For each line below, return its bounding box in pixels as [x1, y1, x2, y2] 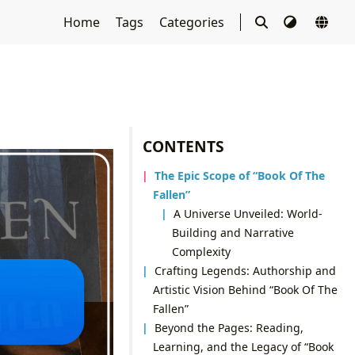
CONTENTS [143, 135, 225, 157]
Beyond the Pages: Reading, [155, 319, 304, 335]
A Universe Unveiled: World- [174, 205, 323, 221]
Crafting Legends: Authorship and [155, 262, 337, 278]
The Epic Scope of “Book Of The [155, 167, 326, 183]
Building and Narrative [171, 224, 294, 240]
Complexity [171, 243, 231, 259]
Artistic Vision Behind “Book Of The [152, 281, 338, 297]
